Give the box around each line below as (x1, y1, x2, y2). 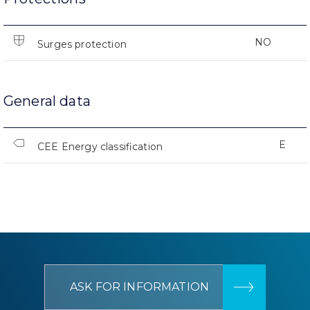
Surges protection (37, 37, 127, 51)
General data (3, 92, 91, 109)
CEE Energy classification (37, 140, 163, 153)
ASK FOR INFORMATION (69, 280, 210, 293)
